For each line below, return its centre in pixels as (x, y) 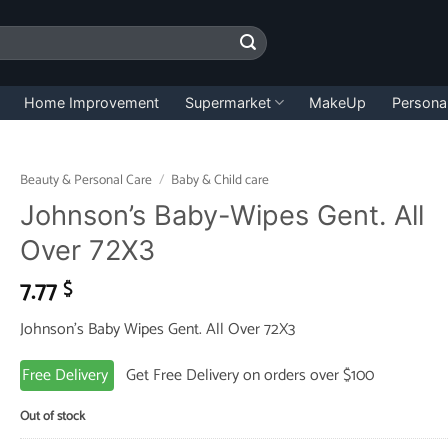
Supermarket (227, 102)
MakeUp (338, 102)
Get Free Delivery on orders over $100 (243, 376)
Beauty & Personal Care (85, 180)
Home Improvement (92, 102)
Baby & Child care (219, 180)
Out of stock (52, 416)
